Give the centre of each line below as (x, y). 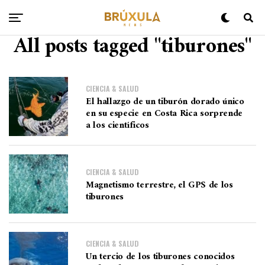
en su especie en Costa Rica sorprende (164, 113)
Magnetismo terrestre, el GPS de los (159, 185)
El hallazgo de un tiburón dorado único (165, 101)
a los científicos (117, 125)
